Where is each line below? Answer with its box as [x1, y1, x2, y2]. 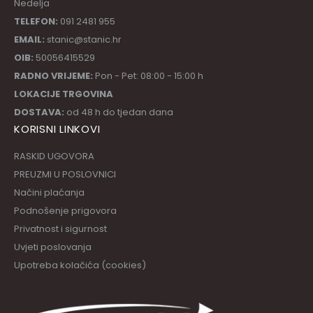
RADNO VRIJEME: [14, 69, 93, 83]
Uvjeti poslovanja [14, 240, 92, 254]
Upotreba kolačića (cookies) [14, 259, 146, 272]
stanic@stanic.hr [45, 33, 122, 47]
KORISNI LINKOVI [14, 122, 101, 137]
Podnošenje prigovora [14, 204, 117, 218]
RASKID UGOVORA [14, 150, 94, 163]
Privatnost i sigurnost [14, 222, 107, 236]
